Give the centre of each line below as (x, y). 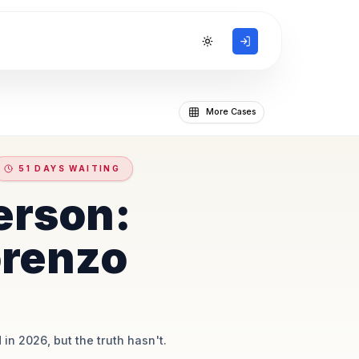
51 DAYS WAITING (70, 169)
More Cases (230, 111)
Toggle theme (236, 45)
